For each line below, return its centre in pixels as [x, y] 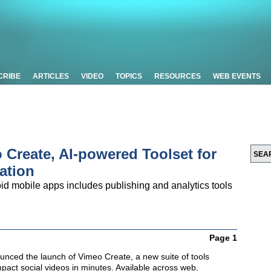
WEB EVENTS [237, 76]
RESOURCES [178, 76]
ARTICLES [51, 76]
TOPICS [129, 76]
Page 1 [223, 238]
